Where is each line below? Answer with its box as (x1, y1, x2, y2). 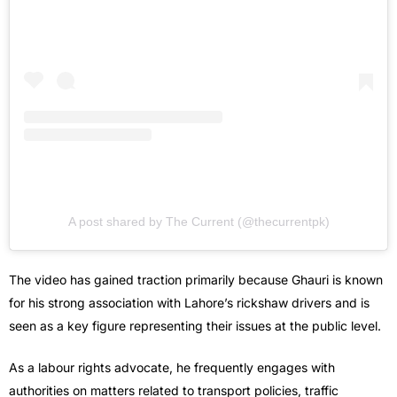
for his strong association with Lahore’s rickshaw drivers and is (9, 295, 370, 311)
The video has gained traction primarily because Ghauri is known (9, 272, 383, 288)
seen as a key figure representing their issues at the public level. (9, 318, 381, 334)
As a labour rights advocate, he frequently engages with (9, 360, 335, 376)
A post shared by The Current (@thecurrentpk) (67, 214, 330, 230)
